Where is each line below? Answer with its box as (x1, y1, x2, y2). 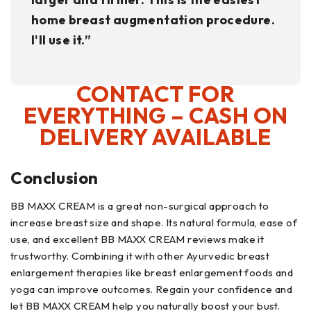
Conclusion (10, 167, 99, 189)
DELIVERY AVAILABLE (40, 123, 271, 151)
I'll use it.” (31, 32, 92, 49)
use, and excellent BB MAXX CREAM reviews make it (10, 233, 264, 246)
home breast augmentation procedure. (31, 12, 275, 28)
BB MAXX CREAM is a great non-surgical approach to (10, 199, 269, 213)
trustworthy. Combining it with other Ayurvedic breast (10, 249, 270, 263)
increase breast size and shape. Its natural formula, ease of (10, 216, 297, 230)
